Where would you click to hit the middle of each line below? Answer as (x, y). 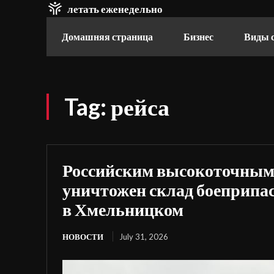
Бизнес (198, 36)
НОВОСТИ (83, 237)
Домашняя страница (107, 36)
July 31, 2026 (144, 237)
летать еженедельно (115, 9)
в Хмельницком (123, 209)
